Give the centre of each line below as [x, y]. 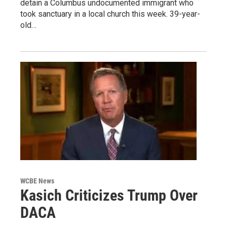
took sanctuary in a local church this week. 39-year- [110, 14]
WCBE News [37, 181]
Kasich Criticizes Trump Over [109, 195]
